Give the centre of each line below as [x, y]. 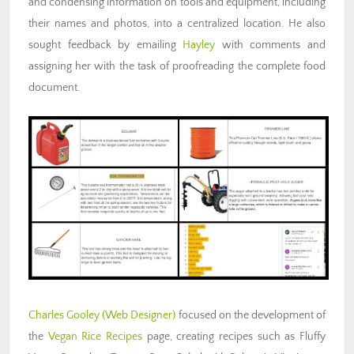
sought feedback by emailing [106, 45]
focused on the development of [250, 316]
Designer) [152, 316]
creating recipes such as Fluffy [249, 337]
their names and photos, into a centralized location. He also [177, 23]
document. [54, 87]
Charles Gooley [66, 316]
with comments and [271, 45]
